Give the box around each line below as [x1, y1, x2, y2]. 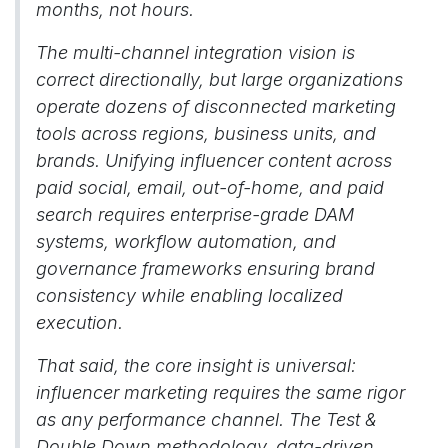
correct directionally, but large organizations [36, 69, 403, 90]
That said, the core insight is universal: [36, 355, 356, 376]
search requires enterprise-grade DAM [36, 204, 354, 225]
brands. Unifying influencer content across [36, 150, 392, 171]
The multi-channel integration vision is [36, 42, 355, 63]
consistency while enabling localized [36, 285, 343, 306]
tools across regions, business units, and [36, 123, 376, 144]
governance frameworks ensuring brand [36, 258, 375, 279]
